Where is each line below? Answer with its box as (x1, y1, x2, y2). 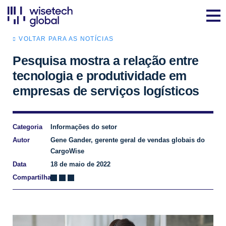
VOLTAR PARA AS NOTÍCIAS (19, 35, 114, 42)
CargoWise (50, 147, 84, 155)
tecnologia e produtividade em (13, 69, 187, 83)
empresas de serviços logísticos (13, 84, 199, 98)
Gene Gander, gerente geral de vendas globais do (50, 136, 205, 144)
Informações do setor (50, 123, 117, 131)
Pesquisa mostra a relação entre (13, 53, 199, 68)
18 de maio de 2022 (50, 160, 110, 168)
